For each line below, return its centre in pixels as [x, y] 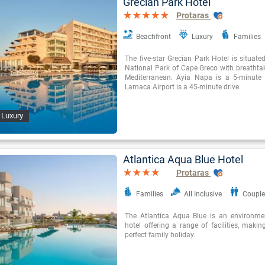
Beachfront [153, 37]
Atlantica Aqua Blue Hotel [183, 160]
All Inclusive [203, 194]
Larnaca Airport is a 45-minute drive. [183, 87]
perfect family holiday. [160, 235]
